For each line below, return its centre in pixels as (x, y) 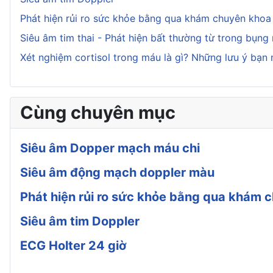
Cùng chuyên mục (98, 112)
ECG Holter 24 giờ (73, 245)
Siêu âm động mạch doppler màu (117, 172)
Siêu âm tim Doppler (80, 221)
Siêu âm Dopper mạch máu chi (110, 148)
